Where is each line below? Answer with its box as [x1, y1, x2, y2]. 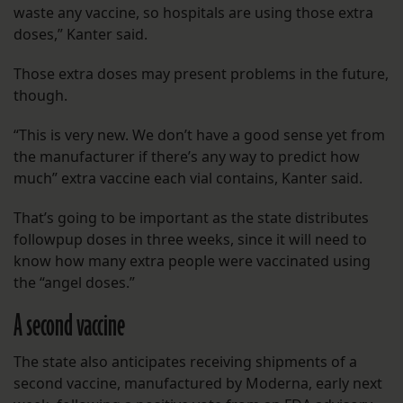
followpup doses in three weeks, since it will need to [13, 229, 367, 250]
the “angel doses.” [13, 273, 135, 293]
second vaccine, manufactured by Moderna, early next [13, 373, 382, 394]
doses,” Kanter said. [13, 24, 148, 45]
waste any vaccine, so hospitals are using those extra [13, 3, 373, 23]
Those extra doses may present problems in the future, [13, 64, 389, 85]
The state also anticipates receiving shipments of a [13, 352, 357, 372]
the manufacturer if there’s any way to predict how [13, 147, 360, 167]
